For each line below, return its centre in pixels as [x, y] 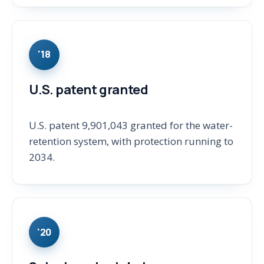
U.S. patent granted [89, 89]
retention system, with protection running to [131, 141]
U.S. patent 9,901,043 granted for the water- [131, 126]
